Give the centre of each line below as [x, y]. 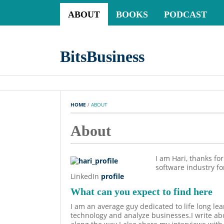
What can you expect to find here [141, 191]
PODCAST [185, 14]
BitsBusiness [102, 56]
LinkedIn [86, 176]
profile [112, 176]
